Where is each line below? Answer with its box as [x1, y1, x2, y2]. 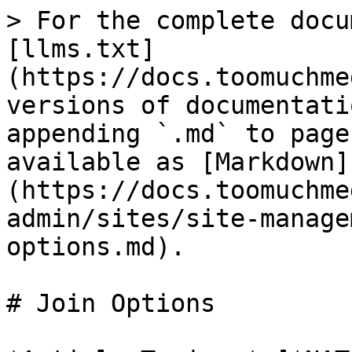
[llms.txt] [6, 35, 156, 63]
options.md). [6, 233, 185, 261]
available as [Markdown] [6, 148, 350, 176]
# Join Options [6, 289, 215, 317]
